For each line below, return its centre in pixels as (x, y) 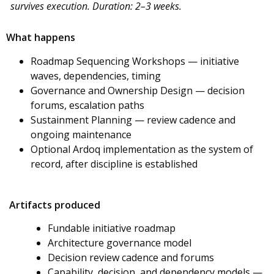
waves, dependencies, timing (96, 76)
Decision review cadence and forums (131, 258)
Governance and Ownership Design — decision (138, 90)
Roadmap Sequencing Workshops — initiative (135, 61)
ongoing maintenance (81, 134)
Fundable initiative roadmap (112, 228)
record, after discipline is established (114, 164)
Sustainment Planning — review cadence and (133, 120)
